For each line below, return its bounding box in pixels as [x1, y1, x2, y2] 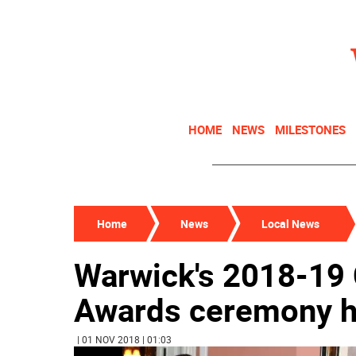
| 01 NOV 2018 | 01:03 [77, 333, 172, 346]
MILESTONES [275, 122, 346, 137]
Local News [261, 216, 319, 231]
